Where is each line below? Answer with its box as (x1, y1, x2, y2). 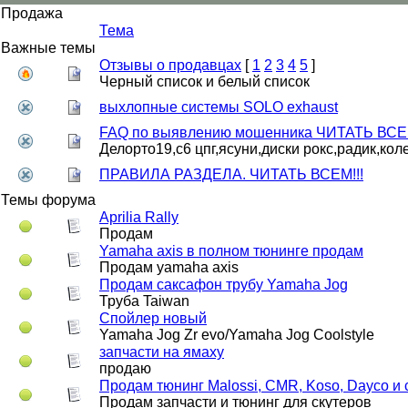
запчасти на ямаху (99, 344, 224, 360)
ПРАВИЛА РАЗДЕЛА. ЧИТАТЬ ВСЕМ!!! (99, 167, 363, 182)
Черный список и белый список (99, 74, 310, 89)
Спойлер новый (99, 311, 207, 326)
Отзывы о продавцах (99, 57, 241, 73)
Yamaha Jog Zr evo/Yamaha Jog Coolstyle (99, 327, 374, 342)
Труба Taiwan (99, 293, 189, 309)
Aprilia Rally (99, 209, 178, 225)
